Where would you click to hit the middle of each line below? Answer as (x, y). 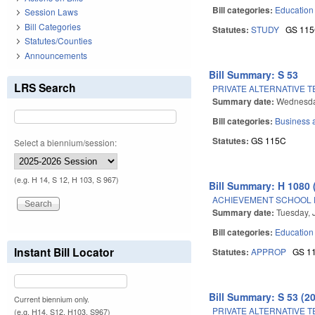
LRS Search (45, 87)
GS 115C (269, 140)
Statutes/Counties (58, 41)
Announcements (56, 55)
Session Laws (51, 12)
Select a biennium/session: (65, 142)
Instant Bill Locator (64, 252)
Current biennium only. (52, 299)
